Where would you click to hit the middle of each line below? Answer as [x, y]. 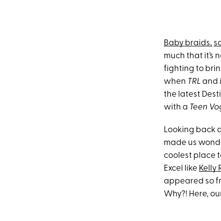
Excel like [181, 168]
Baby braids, [188, 43]
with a [177, 107]
